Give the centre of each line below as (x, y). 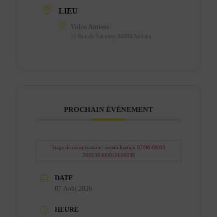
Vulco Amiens (90, 27)
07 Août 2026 (74, 188)
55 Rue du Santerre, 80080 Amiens (111, 36)
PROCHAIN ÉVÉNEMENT (108, 109)
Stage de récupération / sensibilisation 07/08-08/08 (108, 147)
